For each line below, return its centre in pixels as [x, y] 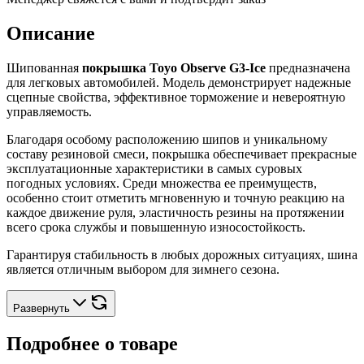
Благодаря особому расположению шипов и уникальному [167, 140]
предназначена [308, 68]
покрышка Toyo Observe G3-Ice [174, 68]
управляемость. [49, 112]
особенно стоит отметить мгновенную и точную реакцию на [175, 198]
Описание [51, 34]
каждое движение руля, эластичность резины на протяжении [175, 213]
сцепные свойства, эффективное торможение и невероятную [176, 97]
